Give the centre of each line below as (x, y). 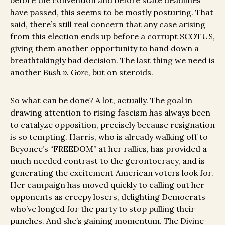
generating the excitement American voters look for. (112, 173)
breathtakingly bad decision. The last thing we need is (113, 61)
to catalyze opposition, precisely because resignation (113, 125)
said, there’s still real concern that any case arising (108, 24)
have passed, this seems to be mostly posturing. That (112, 12)
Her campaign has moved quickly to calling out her (107, 185)
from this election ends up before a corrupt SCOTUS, (113, 36)
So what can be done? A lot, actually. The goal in (101, 101)
